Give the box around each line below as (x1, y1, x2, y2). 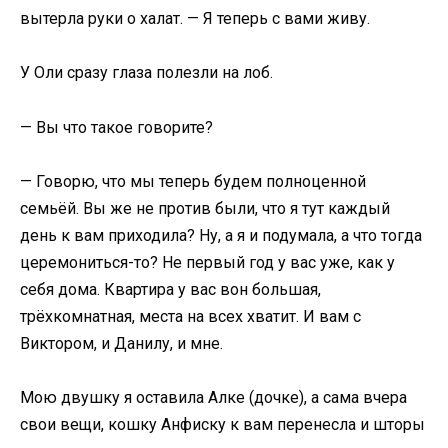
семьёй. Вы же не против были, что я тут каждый (20, 198, 390, 218)
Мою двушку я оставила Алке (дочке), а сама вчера (20, 387, 407, 407)
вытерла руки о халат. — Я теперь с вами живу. (20, 9, 370, 29)
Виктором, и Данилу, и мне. (20, 333, 223, 353)
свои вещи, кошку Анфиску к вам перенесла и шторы (20, 414, 425, 434)
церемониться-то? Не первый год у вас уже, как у (20, 252, 395, 272)
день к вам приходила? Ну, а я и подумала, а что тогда (20, 225, 422, 245)
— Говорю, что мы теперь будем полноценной (20, 171, 366, 191)
